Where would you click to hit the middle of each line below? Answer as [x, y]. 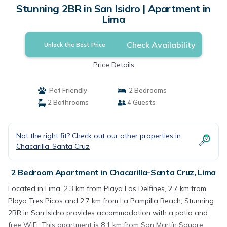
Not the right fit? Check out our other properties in [99, 136]
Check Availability [161, 45]
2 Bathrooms [67, 102]
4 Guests [141, 102]
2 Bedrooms [146, 90]
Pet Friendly [66, 90]
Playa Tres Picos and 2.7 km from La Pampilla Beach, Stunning [111, 201]
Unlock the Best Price [75, 45]
